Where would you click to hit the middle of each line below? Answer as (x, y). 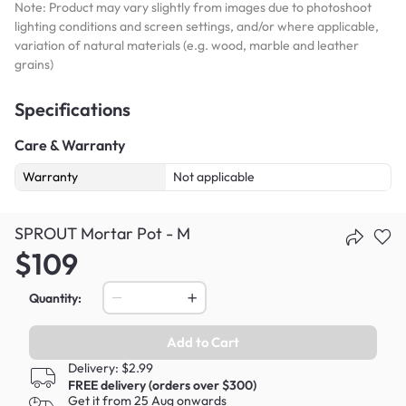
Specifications (72, 109)
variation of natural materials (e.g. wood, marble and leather (187, 45)
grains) (34, 64)
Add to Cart (203, 343)
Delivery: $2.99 (110, 368)
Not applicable (214, 176)
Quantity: (55, 298)
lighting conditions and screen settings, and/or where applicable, (197, 26)
